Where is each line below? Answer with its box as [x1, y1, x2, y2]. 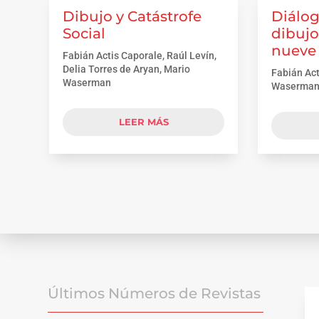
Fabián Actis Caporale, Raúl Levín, [62, 49, 216, 61]
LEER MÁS [118, 115, 169, 127]
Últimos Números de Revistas [48, 285, 261, 303]
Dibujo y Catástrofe [62, 7, 202, 25]
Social [62, 24, 105, 42]
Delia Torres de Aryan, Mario [62, 63, 190, 75]
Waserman [62, 76, 111, 88]
